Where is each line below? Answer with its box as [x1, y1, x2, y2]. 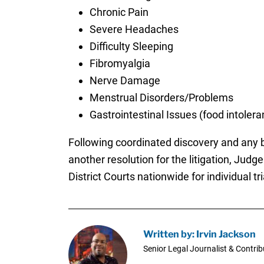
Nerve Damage [89, 74, 160, 87]
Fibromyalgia [89, 57, 150, 70]
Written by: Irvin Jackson [143, 228, 256, 240]
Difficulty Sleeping [89, 39, 173, 52]
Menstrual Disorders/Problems [89, 91, 233, 104]
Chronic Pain [89, 5, 148, 18]
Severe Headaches [89, 22, 179, 35]
